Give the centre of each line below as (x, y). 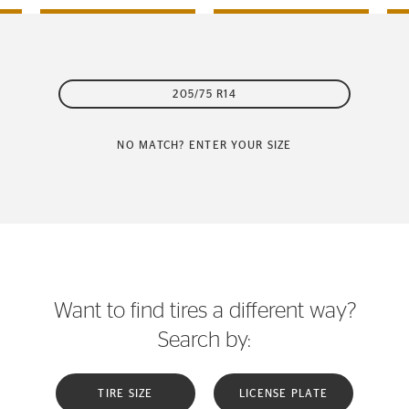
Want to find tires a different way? (204, 311)
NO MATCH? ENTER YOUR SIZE (204, 145)
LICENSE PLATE (283, 393)
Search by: (204, 341)
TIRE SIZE (126, 393)
